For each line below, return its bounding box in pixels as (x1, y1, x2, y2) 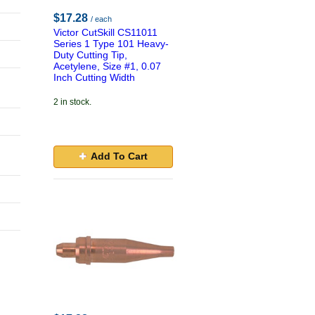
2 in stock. (53, 97, 91, 107)
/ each (91, 15, 112, 23)
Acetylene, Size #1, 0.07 (53, 60, 161, 72)
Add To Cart (90, 150, 148, 162)
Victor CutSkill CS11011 (53, 27, 157, 38)
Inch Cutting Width (53, 72, 135, 83)
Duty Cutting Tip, (53, 49, 127, 60)
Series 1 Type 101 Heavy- (53, 38, 169, 49)
